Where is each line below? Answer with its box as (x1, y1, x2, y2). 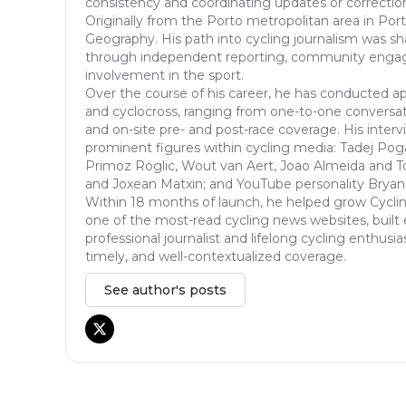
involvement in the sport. (85, 67, 244, 84)
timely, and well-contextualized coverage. (85, 248, 346, 266)
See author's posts (104, 282, 227, 299)
